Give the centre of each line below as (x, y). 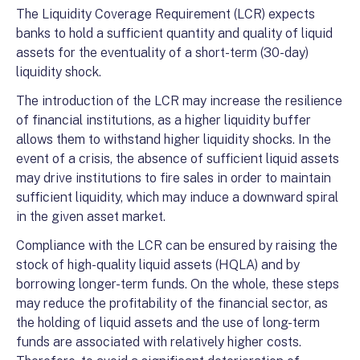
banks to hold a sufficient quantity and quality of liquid (174, 33)
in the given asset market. (91, 217)
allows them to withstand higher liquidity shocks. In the (174, 139)
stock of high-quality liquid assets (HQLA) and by (158, 265)
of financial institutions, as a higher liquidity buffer (164, 120)
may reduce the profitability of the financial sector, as (172, 303)
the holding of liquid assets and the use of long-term (168, 323)
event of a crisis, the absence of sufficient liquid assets (178, 159)
